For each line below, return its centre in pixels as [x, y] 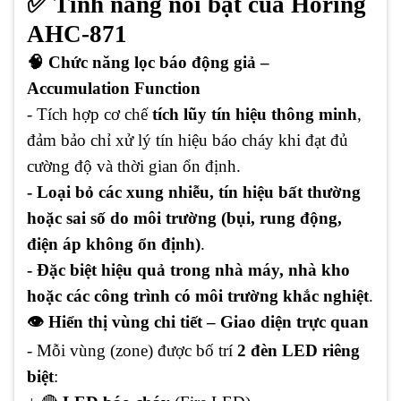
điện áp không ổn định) [114, 243]
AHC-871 [77, 34]
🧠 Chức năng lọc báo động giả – [148, 62]
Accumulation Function [114, 88]
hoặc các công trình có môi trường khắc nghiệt [198, 295]
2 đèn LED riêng [299, 350]
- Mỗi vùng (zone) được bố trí [132, 350]
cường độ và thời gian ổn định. [134, 166]
